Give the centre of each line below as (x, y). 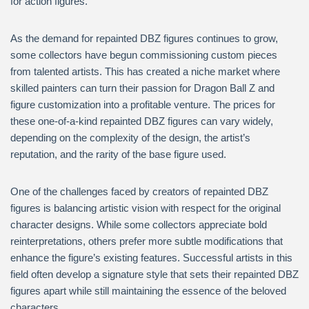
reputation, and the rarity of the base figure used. (118, 154)
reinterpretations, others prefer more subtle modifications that (147, 241)
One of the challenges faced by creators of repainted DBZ (139, 191)
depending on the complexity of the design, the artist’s (130, 138)
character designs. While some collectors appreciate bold (139, 225)
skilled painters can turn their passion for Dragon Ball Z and (142, 88)
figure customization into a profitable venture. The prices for (143, 104)
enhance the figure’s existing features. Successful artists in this (151, 258)
